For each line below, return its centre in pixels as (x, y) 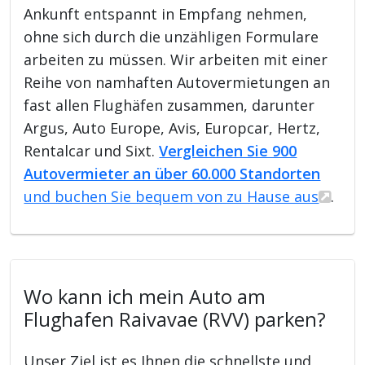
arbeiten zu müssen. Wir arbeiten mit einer (176, 59)
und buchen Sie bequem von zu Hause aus (172, 196)
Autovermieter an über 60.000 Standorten (172, 173)
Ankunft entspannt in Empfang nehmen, (166, 13)
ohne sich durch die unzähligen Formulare (172, 36)
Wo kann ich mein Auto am (145, 296)
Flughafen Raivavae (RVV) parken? (175, 319)
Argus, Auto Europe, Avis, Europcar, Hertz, (172, 128)
